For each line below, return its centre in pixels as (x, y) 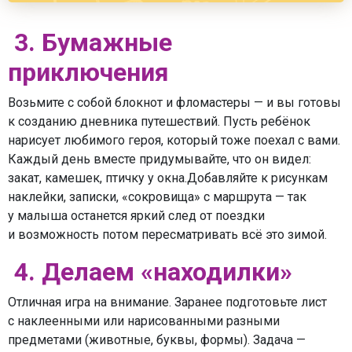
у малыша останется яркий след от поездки (136, 216)
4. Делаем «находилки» (153, 272)
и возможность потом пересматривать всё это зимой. (169, 235)
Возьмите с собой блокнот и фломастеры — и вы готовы (174, 103)
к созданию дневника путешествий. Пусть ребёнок (159, 122)
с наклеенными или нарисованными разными (144, 321)
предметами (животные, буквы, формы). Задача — (157, 340)
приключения (92, 73)
